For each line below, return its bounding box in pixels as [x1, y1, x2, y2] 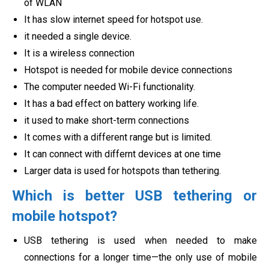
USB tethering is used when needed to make [24, 234, 257, 246]
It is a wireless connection [24, 47, 134, 59]
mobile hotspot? [12, 207, 117, 225]
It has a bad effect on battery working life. [24, 97, 199, 109]
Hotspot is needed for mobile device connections [24, 64, 232, 76]
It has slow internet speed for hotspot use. [24, 13, 203, 25]
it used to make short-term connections [24, 114, 189, 126]
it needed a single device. [24, 30, 131, 42]
